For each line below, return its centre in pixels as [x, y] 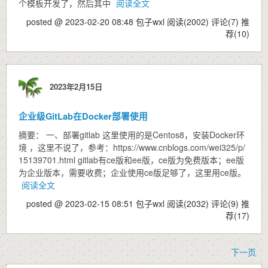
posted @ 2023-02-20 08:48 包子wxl [97, 22]
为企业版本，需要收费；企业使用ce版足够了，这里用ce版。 [132, 172]
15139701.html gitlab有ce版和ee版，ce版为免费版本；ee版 [131, 160]
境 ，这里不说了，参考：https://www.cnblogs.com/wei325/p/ [132, 147]
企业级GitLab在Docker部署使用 [83, 116]
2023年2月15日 [74, 86]
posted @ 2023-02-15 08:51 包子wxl [97, 203]
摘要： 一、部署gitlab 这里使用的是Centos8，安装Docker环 [132, 135]
